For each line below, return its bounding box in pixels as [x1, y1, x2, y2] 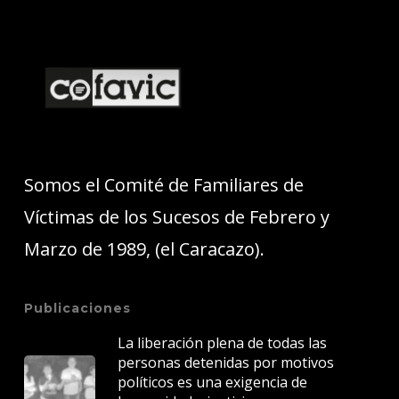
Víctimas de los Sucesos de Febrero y [23, 205, 330, 229]
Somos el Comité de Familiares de [23, 173, 304, 197]
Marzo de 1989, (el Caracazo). [23, 237, 265, 261]
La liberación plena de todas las [117, 333, 327, 353]
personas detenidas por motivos [117, 353, 334, 372]
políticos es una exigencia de [117, 372, 307, 392]
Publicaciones [23, 300, 131, 316]
